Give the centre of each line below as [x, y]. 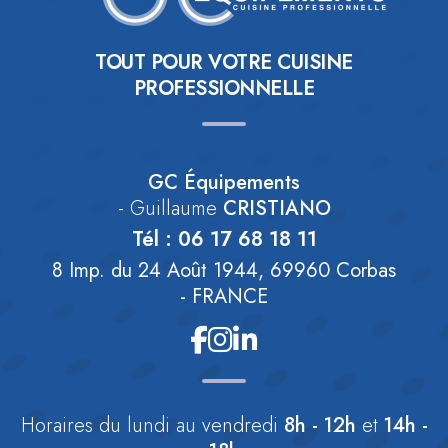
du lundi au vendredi [188, 426]
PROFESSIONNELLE [224, 89]
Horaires [56, 426]
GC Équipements [224, 183]
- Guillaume [170, 209]
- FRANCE [224, 297]
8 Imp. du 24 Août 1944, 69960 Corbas [224, 271]
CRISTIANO [276, 209]
